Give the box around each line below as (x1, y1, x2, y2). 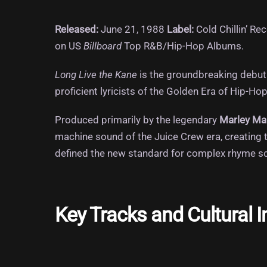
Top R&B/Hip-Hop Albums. (122, 39, 244, 52)
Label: (167, 23, 194, 35)
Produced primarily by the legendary (55, 114, 219, 126)
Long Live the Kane (55, 69, 137, 81)
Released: (55, 23, 98, 35)
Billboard (83, 39, 122, 52)
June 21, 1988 (98, 23, 164, 35)
